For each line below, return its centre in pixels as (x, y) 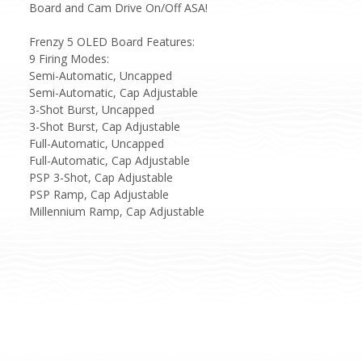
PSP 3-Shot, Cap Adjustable (101, 177)
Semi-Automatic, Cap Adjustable (114, 92)
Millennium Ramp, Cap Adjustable (117, 211)
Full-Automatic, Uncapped (97, 143)
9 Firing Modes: (69, 58)
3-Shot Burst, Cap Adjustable (105, 126)
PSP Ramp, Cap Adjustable (99, 194)
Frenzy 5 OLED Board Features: (112, 41)
